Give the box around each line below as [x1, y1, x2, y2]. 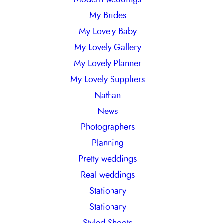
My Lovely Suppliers [70, 75, 145, 84]
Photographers [80, 122, 135, 132]
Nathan [94, 91, 121, 100]
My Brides [89, 11, 126, 20]
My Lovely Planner [74, 59, 142, 68]
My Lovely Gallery [74, 43, 141, 52]
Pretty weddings [78, 154, 137, 164]
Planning [91, 138, 124, 148]
